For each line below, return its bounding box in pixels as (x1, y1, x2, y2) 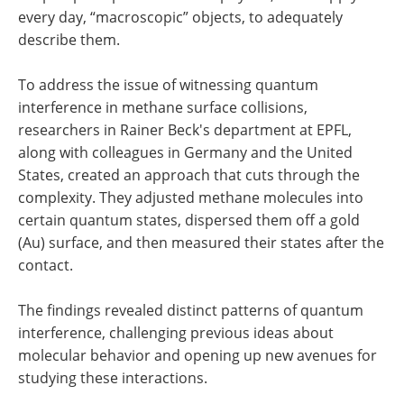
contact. (18, 255, 73, 275)
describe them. (18, 30, 120, 50)
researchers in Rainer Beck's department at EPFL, (18, 120, 352, 140)
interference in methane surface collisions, (18, 97, 308, 117)
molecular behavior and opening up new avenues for (18, 345, 377, 365)
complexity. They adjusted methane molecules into (18, 188, 363, 207)
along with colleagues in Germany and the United (18, 142, 353, 162)
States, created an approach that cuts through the (18, 165, 360, 185)
